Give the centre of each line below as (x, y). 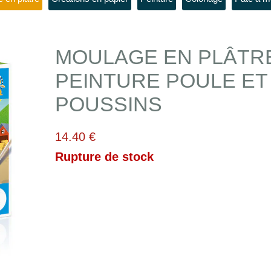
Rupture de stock (104, 157)
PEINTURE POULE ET (161, 80)
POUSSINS (109, 104)
